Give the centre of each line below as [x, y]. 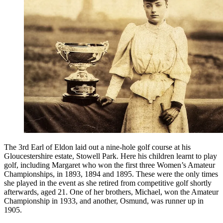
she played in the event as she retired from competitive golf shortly [108, 183]
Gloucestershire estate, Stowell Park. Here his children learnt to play [111, 156]
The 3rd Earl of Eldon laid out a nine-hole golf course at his [97, 147]
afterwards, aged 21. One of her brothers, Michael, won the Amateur [111, 192]
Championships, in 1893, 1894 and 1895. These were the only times [111, 174]
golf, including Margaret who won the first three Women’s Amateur [110, 165]
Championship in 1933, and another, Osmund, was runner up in [104, 201]
